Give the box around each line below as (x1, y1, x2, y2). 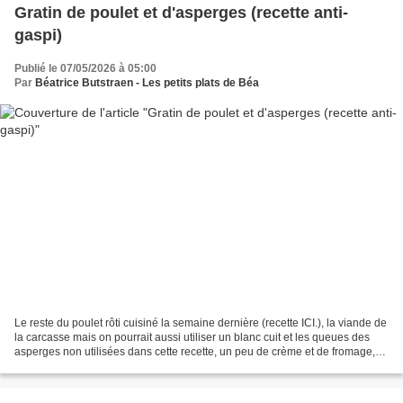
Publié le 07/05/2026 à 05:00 (14, 61, 157, 75)
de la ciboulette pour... (14, 360, 121, 373)
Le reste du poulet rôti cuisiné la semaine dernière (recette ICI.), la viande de (14, 317, 387, 330)
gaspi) (14, 25, 62, 44)
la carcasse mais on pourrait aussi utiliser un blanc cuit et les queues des (14, 331, 370, 345)
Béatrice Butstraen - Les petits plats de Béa (35, 76, 259, 89)
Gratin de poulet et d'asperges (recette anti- (14, 3, 348, 22)
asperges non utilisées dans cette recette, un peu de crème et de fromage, (14, 345, 375, 359)
